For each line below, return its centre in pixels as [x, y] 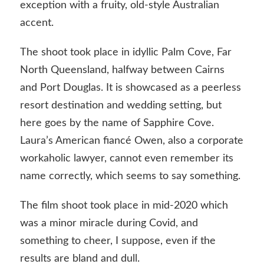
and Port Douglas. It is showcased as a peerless [130, 88]
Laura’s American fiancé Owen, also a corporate [131, 141]
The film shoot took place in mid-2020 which [124, 205]
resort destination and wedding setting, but [121, 105]
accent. [37, 23]
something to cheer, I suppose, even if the [118, 241]
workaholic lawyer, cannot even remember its [126, 158]
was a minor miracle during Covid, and [109, 223]
